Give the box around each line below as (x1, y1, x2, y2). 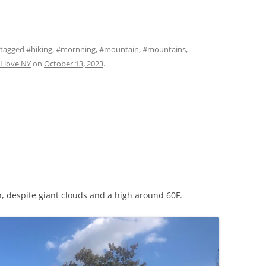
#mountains (142, 43, 186, 55)
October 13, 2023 (44, 58, 103, 69)
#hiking (26, 43, 52, 55)
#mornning (56, 43, 96, 55)
